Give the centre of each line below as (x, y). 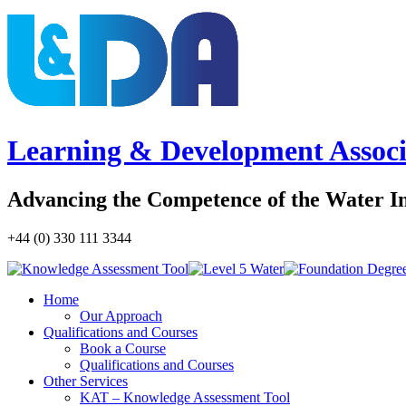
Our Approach (121, 315)
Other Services (86, 381)
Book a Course (123, 348)
